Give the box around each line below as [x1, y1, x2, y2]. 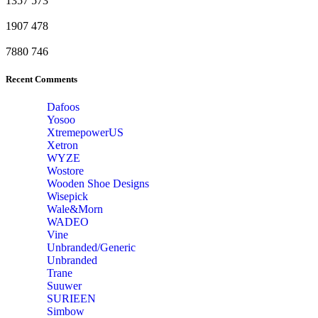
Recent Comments [6, 74, 77, 85]
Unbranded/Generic [47, 241, 136, 254]
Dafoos [47, 101, 79, 114]
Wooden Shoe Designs [47, 177, 149, 190]
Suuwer [47, 280, 82, 292]
